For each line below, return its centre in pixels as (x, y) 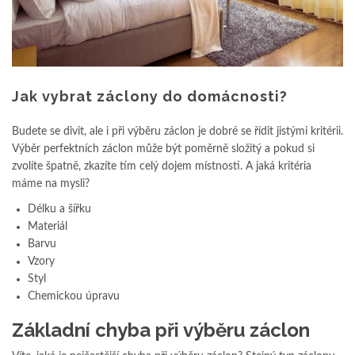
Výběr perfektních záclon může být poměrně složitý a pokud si (163, 149)
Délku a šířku (59, 209)
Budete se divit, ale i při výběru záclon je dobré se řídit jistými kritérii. (177, 131)
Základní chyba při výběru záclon (161, 330)
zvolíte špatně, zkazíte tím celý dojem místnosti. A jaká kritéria (162, 166)
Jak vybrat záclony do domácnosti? (150, 96)
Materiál (48, 226)
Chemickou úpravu (74, 296)
